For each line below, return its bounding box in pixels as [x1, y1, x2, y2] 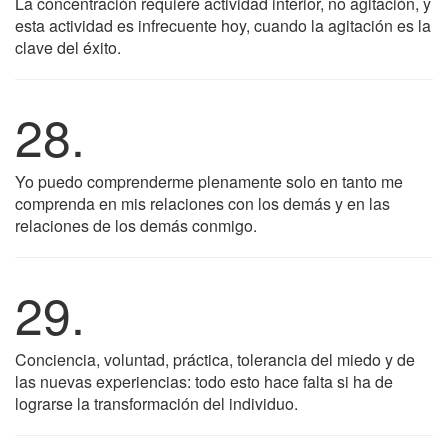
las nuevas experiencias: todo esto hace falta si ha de [15, 370, 393, 393]
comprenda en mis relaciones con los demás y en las [15, 192, 390, 215]
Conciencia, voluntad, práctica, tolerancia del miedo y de [15, 348, 415, 371]
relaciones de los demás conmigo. [15, 214, 257, 237]
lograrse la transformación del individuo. [15, 392, 298, 415]
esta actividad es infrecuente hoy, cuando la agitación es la [15, 14, 431, 37]
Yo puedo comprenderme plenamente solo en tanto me [15, 170, 403, 193]
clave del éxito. [15, 36, 121, 59]
